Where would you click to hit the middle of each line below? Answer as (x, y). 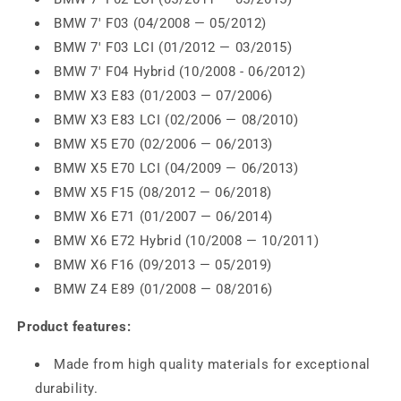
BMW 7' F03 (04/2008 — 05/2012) (160, 24)
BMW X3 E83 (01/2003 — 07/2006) (163, 96)
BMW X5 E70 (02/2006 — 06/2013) (163, 145)
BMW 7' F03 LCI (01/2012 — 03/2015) (173, 48)
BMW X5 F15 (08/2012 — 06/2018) (163, 193)
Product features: (74, 327)
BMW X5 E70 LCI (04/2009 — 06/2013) (176, 169)
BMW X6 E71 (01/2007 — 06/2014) (163, 217)
